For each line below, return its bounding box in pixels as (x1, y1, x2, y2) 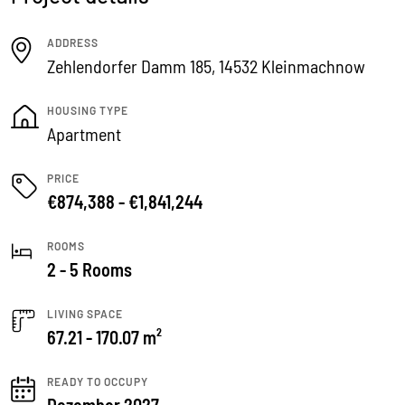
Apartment (47, 123, 121, 145)
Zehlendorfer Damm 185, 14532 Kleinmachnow (47, 55, 365, 77)
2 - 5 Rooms (47, 259, 132, 280)
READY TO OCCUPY (47, 375, 148, 388)
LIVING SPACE (47, 307, 123, 320)
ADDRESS (47, 36, 99, 49)
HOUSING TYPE (47, 104, 128, 117)
